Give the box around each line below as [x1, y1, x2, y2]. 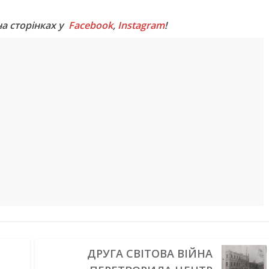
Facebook [68, 19, 113, 32]
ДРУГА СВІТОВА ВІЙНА [86, 246, 213, 261]
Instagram [118, 19, 165, 32]
